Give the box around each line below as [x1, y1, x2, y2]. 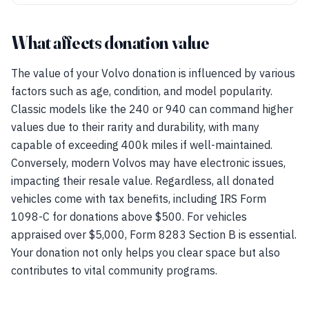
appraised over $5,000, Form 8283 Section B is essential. [11, 228, 297, 241]
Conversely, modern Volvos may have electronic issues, [11, 156, 286, 170]
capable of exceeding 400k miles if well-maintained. [11, 138, 272, 152]
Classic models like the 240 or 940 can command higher [11, 102, 293, 116]
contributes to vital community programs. [11, 263, 217, 277]
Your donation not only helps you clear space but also [11, 246, 280, 259]
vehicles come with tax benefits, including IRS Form [11, 192, 266, 206]
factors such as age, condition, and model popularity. [11, 84, 272, 98]
